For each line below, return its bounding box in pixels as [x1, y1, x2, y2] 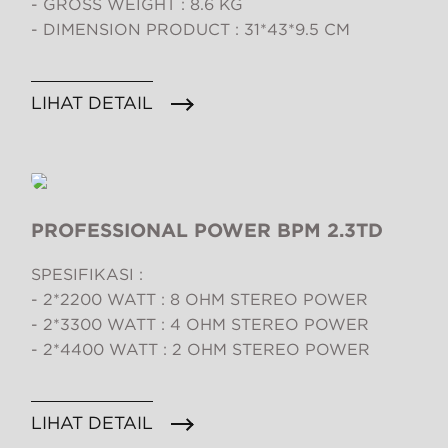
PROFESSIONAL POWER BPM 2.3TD [31, 219, 383, 243]
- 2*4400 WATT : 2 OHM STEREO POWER [31, 340, 370, 360]
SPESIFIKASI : [31, 265, 143, 285]
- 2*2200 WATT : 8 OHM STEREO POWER [31, 290, 368, 310]
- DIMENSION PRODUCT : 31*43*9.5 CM [31, 20, 350, 40]
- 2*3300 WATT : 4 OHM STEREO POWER [31, 315, 369, 335]
